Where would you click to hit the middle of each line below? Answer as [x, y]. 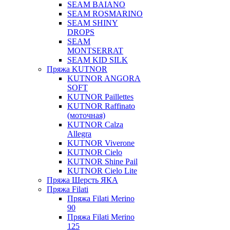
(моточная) [86, 115]
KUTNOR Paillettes [100, 97]
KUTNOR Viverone [101, 143]
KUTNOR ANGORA [104, 78]
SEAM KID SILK [98, 60]
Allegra [79, 134]
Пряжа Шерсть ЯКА [82, 180]
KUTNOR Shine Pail [102, 161]
